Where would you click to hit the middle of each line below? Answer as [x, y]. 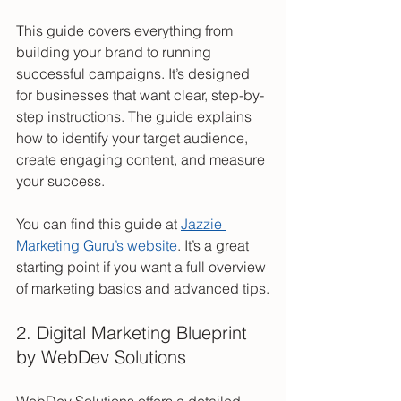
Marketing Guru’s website [97, 246]
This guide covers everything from [126, 31]
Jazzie [203, 224]
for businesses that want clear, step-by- [140, 95]
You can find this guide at [98, 224]
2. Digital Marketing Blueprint [134, 333]
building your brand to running [115, 52]
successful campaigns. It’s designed [135, 74]
